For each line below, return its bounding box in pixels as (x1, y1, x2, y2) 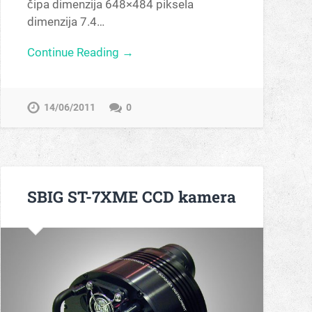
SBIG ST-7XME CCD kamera (26, 185, 236, 207)
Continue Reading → (26, 45, 134, 59)
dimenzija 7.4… (26, 15, 104, 29)
